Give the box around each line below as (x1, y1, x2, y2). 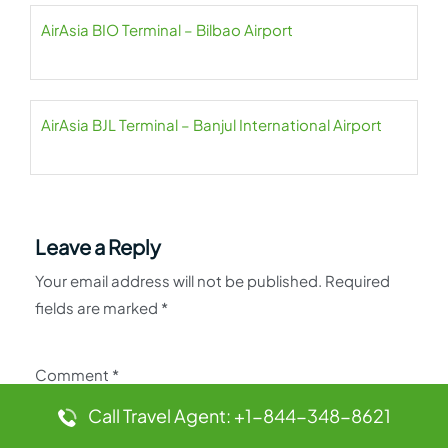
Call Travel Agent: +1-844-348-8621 (87, 404, 391, 427)
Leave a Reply (35, 234, 161, 259)
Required (325, 271, 390, 290)
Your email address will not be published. (35, 271, 322, 290)
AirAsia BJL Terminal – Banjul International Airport (41, 115, 382, 134)
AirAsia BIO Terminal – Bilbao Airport (41, 20, 293, 39)
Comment (35, 365, 112, 384)
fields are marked (35, 298, 161, 317)
